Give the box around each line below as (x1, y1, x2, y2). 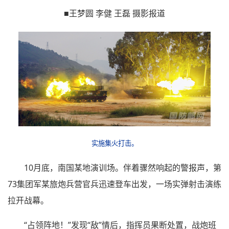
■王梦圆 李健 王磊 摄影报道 (64, 7, 165, 19)
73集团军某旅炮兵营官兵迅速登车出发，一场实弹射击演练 (8, 178, 221, 190)
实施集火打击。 (91, 138, 138, 148)
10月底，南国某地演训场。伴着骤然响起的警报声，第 (24, 162, 221, 173)
